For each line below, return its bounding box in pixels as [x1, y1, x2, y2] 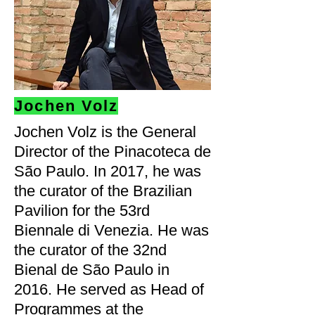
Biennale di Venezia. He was [14, 221, 209, 239]
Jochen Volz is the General [14, 123, 196, 141]
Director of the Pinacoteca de [14, 143, 211, 160]
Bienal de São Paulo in [14, 261, 169, 278]
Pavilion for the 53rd [14, 202, 150, 219]
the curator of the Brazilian [14, 182, 192, 200]
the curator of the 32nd [14, 241, 167, 259]
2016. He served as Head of [14, 281, 204, 298]
